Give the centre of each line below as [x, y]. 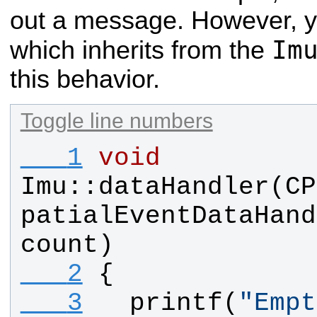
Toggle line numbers [116, 120]
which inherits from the [141, 50]
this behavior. [85, 79]
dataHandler [184, 187]
